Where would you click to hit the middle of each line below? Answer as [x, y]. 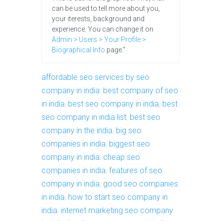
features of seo [136, 171]
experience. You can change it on [103, 29]
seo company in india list [84, 117]
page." [115, 50]
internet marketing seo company [117, 211]
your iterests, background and [98, 19]
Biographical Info [78, 50]
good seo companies [141, 184]
